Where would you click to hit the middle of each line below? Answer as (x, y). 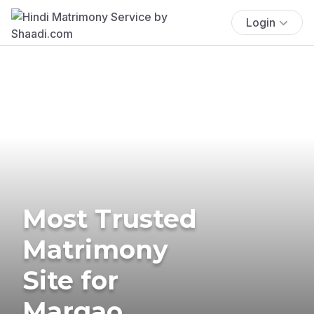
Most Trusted (110, 218)
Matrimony (95, 249)
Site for (70, 280)
